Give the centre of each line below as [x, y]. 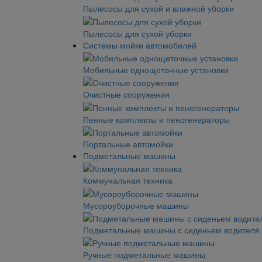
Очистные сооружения [126, 94]
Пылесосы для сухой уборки [137, 33]
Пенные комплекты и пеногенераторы [156, 119]
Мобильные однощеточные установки [156, 69]
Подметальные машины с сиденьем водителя [171, 230]
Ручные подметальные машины [144, 255]
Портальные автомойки [128, 144]
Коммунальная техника [128, 180]
